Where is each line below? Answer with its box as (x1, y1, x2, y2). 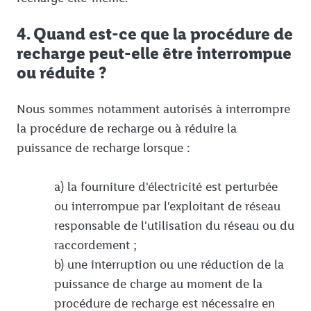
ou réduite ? (17, 62, 106, 83)
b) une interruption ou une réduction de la (54, 257, 284, 273)
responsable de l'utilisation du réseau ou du (54, 218, 294, 234)
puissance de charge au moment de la (54, 276, 262, 292)
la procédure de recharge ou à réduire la (17, 121, 237, 137)
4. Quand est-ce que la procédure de (17, 24, 293, 44)
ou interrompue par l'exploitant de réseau (54, 199, 280, 215)
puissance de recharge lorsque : (17, 140, 190, 156)
